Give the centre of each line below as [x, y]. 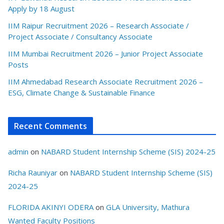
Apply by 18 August [41, 9]
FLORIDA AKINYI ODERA [51, 207]
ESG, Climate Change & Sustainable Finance [81, 93]
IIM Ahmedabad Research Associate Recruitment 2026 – [105, 82]
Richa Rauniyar [33, 173]
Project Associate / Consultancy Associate [80, 37]
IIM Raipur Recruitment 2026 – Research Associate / [98, 26]
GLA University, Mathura [148, 207]
